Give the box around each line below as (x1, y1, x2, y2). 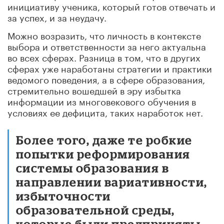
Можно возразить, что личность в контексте (7, 27, 201, 41)
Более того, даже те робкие (16, 132, 192, 146)
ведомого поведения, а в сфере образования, (7, 71, 205, 85)
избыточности (16, 188, 111, 202)
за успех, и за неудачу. (7, 9, 106, 23)
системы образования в (16, 160, 169, 174)
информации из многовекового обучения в (7, 93, 196, 107)
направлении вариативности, (16, 174, 207, 188)
